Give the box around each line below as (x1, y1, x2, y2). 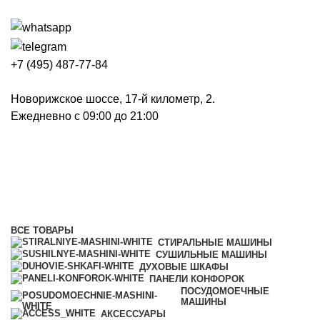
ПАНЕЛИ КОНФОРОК (149, 273, 244, 284)
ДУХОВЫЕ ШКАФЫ (139, 261, 229, 272)
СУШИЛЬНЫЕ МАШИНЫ (156, 249, 267, 260)
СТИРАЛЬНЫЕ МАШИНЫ (158, 236, 272, 248)
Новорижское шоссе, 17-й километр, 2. (11, 92, 215, 105)
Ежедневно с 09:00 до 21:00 (11, 109, 159, 122)
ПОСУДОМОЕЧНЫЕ (181, 285, 270, 296)
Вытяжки (11, 163, 92, 186)
